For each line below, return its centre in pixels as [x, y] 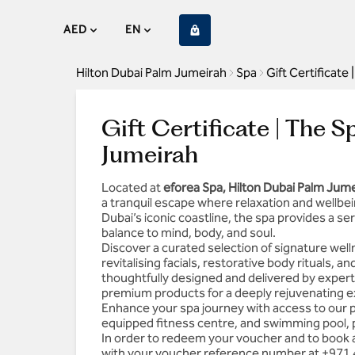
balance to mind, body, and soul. [189, 233]
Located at [132, 187]
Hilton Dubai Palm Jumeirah [151, 73]
